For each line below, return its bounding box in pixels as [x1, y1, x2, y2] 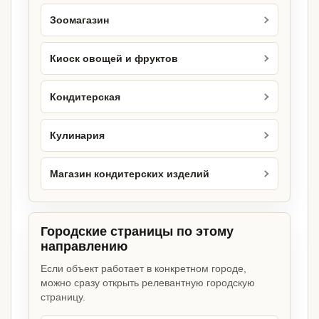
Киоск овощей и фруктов [50, 53, 178, 64]
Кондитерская [50, 91, 120, 103]
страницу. [41, 291, 85, 303]
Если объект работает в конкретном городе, [41, 263, 246, 275]
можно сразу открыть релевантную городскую [41, 277, 255, 289]
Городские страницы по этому [41, 224, 234, 239]
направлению [41, 239, 127, 254]
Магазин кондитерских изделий [50, 168, 209, 179]
